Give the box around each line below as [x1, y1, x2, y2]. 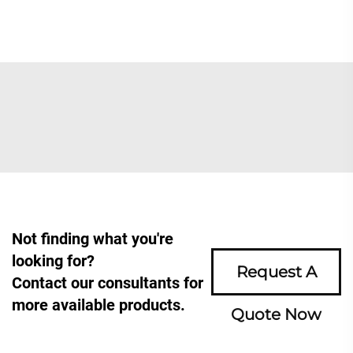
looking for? [12, 251, 95, 270]
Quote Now [231, 304, 322, 324]
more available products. [12, 295, 185, 314]
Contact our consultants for [12, 273, 203, 292]
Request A [236, 262, 317, 281]
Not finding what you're [12, 229, 173, 248]
